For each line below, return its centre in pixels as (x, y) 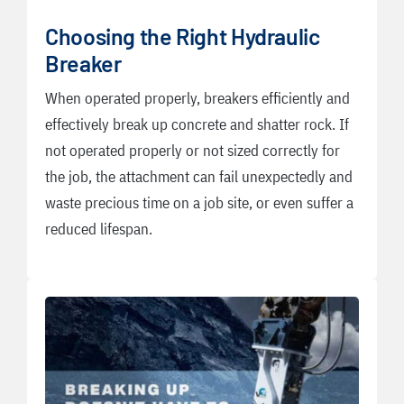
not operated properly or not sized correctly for (193, 151)
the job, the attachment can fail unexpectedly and (199, 177)
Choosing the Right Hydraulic (183, 37)
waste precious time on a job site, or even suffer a (199, 203)
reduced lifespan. (99, 230)
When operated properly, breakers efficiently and (197, 99)
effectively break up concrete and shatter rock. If (197, 125)
